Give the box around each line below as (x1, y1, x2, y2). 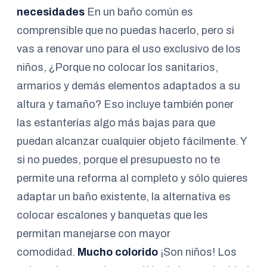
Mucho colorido (77, 246, 158, 258)
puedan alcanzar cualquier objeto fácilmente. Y (17, 135, 247, 147)
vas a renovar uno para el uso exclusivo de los (17, 43, 241, 55)
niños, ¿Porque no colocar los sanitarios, (17, 61, 218, 73)
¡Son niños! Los (158, 246, 237, 258)
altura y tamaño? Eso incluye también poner (17, 98, 234, 110)
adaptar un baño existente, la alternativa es (17, 191, 231, 203)
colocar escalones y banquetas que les (17, 209, 208, 221)
